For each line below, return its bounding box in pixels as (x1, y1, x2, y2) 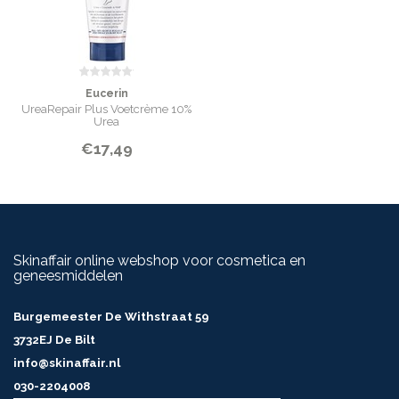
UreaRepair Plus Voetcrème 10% (21, 102, 191, 116)
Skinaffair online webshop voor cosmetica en (13, 252, 305, 269)
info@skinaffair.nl (13, 356, 120, 370)
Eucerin (85, 87, 128, 100)
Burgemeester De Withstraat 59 (13, 310, 209, 323)
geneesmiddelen (13, 267, 123, 284)
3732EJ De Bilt (13, 333, 95, 346)
